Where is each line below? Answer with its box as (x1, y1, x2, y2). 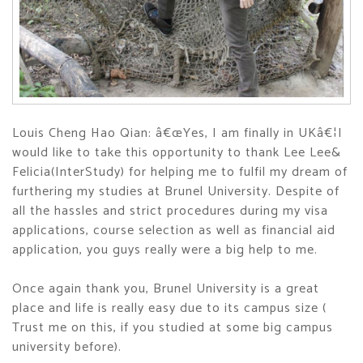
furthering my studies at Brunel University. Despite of (12, 181, 340, 203)
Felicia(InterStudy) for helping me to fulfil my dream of (12, 161, 348, 183)
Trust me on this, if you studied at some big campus (12, 317, 333, 339)
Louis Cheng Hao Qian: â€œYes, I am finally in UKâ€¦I (12, 122, 343, 144)
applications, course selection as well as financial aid (12, 220, 335, 241)
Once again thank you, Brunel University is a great (12, 278, 319, 300)
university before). (12, 336, 122, 358)
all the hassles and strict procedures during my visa (12, 200, 328, 222)
